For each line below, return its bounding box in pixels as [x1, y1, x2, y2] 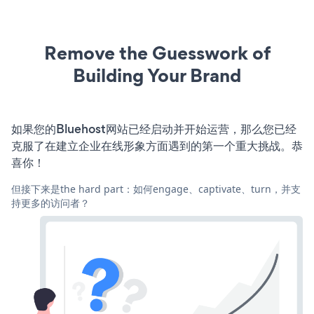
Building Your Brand [73, 62, 241, 88]
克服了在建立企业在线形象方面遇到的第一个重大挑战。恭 [11, 137, 303, 154]
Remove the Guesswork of [43, 39, 271, 66]
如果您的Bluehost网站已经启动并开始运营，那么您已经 [11, 120, 296, 137]
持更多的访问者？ [11, 196, 90, 210]
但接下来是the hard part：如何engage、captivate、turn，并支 [11, 182, 301, 196]
